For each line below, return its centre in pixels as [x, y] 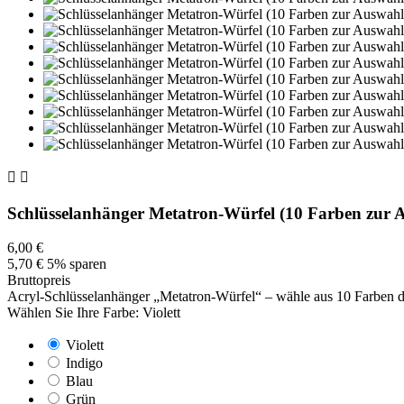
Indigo [84, 363]
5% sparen [77, 264]
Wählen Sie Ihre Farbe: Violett [94, 313]
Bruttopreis [39, 280]
